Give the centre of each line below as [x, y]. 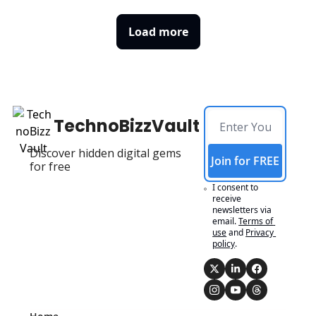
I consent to [236, 187]
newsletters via [242, 209]
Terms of [256, 221]
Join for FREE [245, 160]
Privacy [260, 232]
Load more [158, 31]
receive [227, 198]
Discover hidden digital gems [105, 153]
